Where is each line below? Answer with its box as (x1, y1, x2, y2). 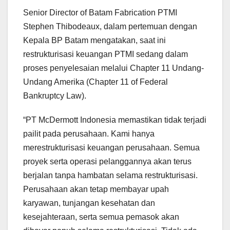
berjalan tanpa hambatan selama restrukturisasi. (23, 171, 198, 180)
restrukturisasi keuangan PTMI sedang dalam (23, 50, 188, 59)
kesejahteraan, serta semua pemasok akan (23, 213, 179, 222)
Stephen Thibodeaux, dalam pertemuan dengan (23, 22, 197, 31)
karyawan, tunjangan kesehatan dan (23, 199, 155, 208)
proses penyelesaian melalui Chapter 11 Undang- (23, 64, 204, 73)
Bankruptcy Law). (23, 91, 86, 101)
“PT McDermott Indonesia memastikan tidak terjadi (23, 116, 206, 125)
